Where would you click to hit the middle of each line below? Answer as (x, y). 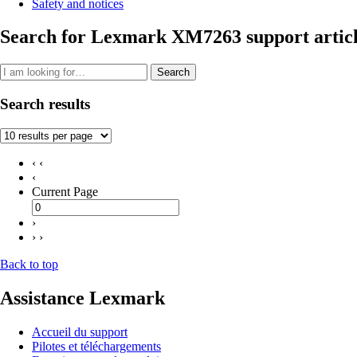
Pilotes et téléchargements (96, 346)
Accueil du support (80, 331)
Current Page (65, 191)
